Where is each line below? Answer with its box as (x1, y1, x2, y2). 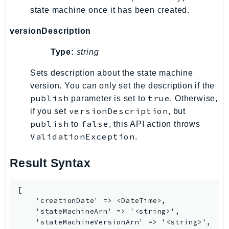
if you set (30, 106, 69, 116)
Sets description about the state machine (30, 68, 193, 77)
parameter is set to (68, 94, 148, 103)
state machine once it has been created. (30, 5, 190, 14)
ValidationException (30, 131, 135, 142)
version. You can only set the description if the (30, 81, 215, 90)
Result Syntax (9, 156, 90, 170)
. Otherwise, (170, 94, 218, 103)
